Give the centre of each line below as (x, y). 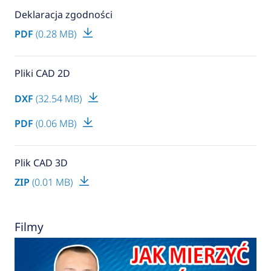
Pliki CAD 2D (42, 73)
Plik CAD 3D (41, 162)
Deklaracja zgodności (63, 14)
